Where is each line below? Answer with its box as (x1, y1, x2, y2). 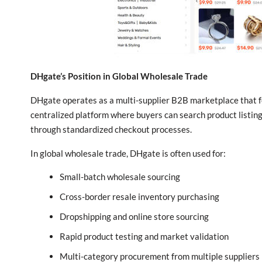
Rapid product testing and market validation (60, 231, 229, 242)
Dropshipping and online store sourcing (60, 211, 209, 222)
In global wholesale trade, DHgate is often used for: (30, 148, 226, 158)
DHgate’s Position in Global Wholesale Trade (30, 71, 208, 81)
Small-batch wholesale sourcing (60, 171, 180, 182)
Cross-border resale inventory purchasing (60, 191, 219, 202)
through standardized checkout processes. (30, 124, 192, 135)
